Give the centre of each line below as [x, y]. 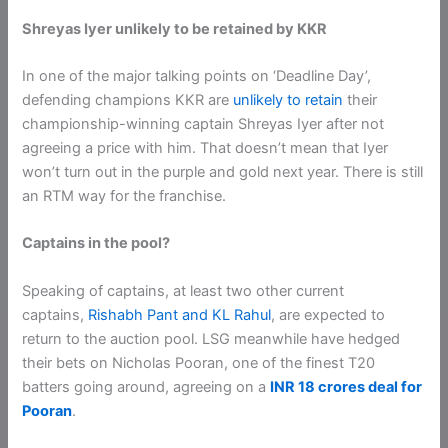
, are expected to [328, 314]
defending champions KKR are [128, 100]
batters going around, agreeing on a [146, 386]
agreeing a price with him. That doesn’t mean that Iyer [205, 148]
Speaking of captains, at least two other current [183, 290]
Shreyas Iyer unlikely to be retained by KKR [175, 28]
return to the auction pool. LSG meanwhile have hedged [211, 338]
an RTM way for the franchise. [124, 196]
